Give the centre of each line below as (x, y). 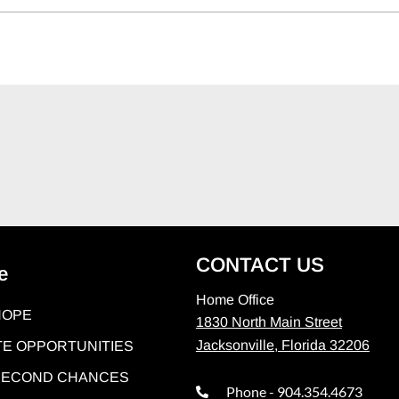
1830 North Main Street (269, 322)
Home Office (235, 299)
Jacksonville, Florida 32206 (282, 345)
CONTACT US (260, 265)
